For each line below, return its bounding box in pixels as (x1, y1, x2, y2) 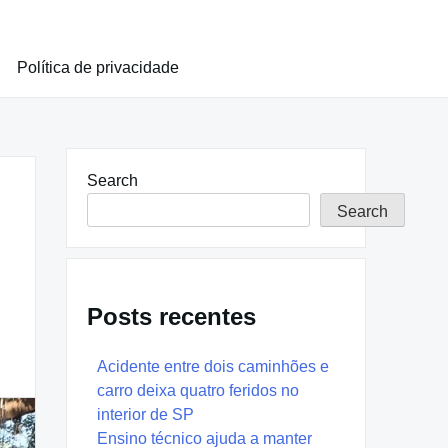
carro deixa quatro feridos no (97, 381, 299, 399)
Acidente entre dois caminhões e (97, 357, 329, 375)
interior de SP (97, 405, 194, 423)
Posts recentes (87, 302, 256, 330)
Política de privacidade (17, 59, 179, 76)
